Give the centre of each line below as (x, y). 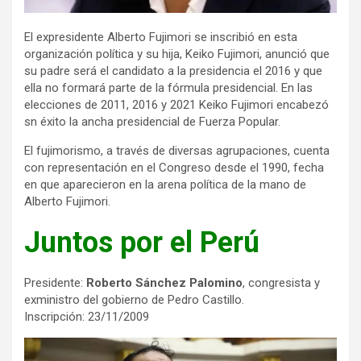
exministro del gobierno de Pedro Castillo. (134, 300)
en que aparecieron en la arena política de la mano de (165, 185)
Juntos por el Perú (142, 243)
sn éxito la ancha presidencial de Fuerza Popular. (152, 122)
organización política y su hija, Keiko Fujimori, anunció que (177, 54)
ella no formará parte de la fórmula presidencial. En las (168, 88)
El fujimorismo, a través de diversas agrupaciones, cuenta (177, 151)
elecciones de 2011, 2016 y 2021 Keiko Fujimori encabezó (176, 105)
